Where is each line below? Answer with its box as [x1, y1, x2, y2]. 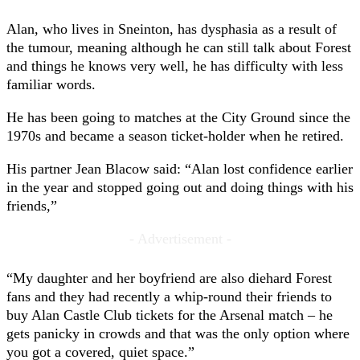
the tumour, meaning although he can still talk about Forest [6, 39, 351, 56]
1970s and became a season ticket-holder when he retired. [6, 128, 344, 145]
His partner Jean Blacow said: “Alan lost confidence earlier [6, 161, 353, 178]
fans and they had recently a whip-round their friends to [6, 288, 332, 305]
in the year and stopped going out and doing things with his [6, 179, 354, 196]
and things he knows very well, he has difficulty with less [6, 58, 343, 75]
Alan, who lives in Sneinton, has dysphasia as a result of [6, 21, 337, 38]
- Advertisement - [129, 231, 231, 247]
